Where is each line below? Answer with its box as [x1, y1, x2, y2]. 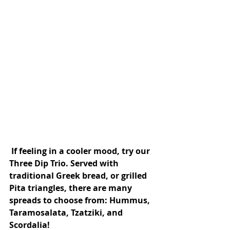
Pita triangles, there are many [9, 182, 134, 194]
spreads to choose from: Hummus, [9, 194, 152, 206]
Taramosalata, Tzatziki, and [9, 206, 125, 218]
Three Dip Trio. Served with [9, 157, 121, 169]
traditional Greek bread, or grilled [9, 169, 149, 181]
